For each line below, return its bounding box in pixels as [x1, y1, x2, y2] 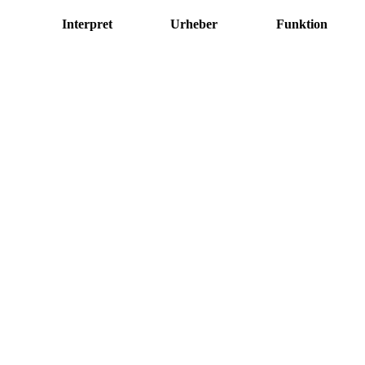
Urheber [169, 16, 218, 31]
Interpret [61, 16, 112, 31]
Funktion [275, 16, 328, 31]
